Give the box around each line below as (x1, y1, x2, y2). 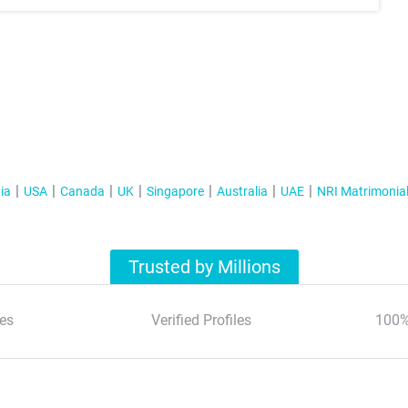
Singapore (146, 184, 204, 199)
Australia (216, 184, 268, 199)
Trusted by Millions (128, 256, 280, 279)
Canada (59, 184, 105, 199)
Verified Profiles (150, 311, 251, 330)
